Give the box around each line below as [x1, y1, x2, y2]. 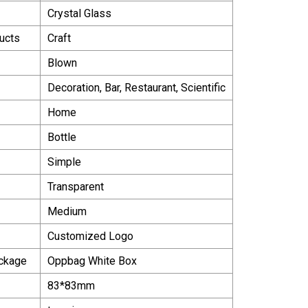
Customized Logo [47, 229, 133, 243]
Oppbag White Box [47, 254, 137, 267]
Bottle [47, 130, 76, 144]
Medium [47, 204, 87, 218]
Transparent [47, 179, 104, 193]
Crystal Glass [47, 6, 111, 20]
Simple [47, 155, 81, 168]
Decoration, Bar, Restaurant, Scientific [47, 80, 225, 94]
